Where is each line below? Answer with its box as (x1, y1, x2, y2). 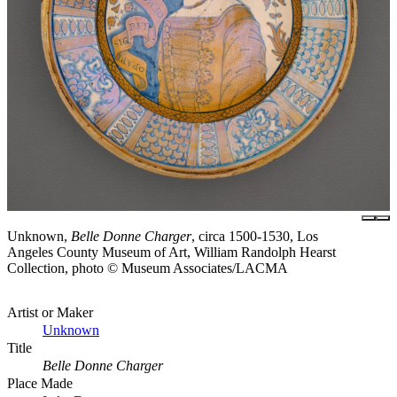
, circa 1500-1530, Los (191, 228, 318, 244)
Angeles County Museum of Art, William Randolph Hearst (7, 244, 336, 260)
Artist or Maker (7, 304, 93, 320)
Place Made (7, 375, 73, 391)
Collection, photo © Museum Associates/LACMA (7, 260, 288, 276)
